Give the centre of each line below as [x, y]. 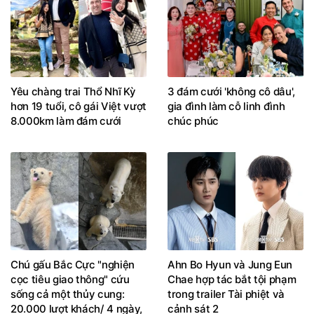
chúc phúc [193, 121]
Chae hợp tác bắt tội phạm [232, 280]
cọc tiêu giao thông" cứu [70, 280]
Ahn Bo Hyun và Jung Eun [230, 265]
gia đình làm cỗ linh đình [226, 107]
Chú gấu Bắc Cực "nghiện [73, 265]
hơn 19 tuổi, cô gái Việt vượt [78, 107]
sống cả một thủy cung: [68, 294]
